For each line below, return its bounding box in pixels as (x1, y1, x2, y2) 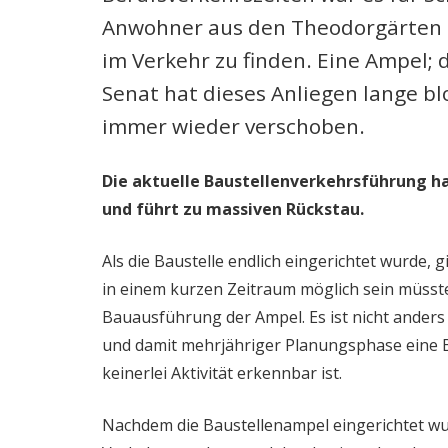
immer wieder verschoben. (102, 112, 365, 140)
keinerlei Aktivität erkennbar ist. (102, 362, 342, 384)
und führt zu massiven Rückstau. (102, 198, 364, 220)
